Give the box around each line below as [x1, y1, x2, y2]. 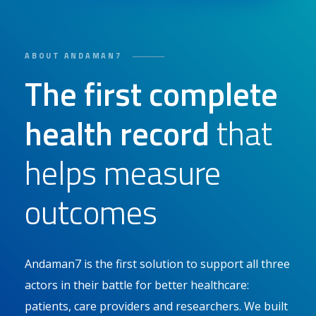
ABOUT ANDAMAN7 [25, 49, 122, 61]
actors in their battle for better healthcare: [25, 276, 249, 293]
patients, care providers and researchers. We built [25, 298, 288, 314]
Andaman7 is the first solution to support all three [25, 255, 290, 272]
